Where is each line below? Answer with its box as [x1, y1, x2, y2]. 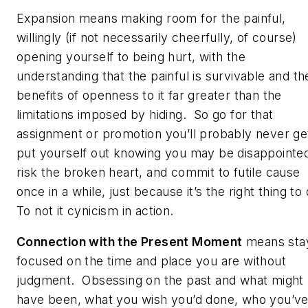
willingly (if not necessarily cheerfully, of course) [16, 30, 297, 45]
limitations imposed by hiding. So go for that [16, 107, 274, 122]
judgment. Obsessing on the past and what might [16, 273, 304, 288]
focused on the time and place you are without [16, 254, 286, 269]
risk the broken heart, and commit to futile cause [16, 164, 300, 179]
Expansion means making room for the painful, [16, 10, 286, 25]
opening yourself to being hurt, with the [16, 49, 245, 64]
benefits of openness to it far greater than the [16, 87, 282, 102]
